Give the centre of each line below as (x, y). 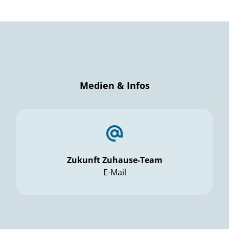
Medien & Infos (114, 85)
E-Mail (114, 172)
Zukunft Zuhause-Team (114, 160)
